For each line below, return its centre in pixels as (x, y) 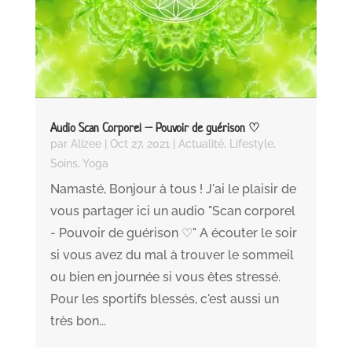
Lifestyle (251, 144)
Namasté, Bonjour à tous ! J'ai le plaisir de (173, 189)
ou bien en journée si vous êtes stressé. (165, 277)
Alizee (86, 144)
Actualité (201, 144)
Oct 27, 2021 (139, 144)
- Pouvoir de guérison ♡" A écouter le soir (173, 233)
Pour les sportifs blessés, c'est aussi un (164, 299)
